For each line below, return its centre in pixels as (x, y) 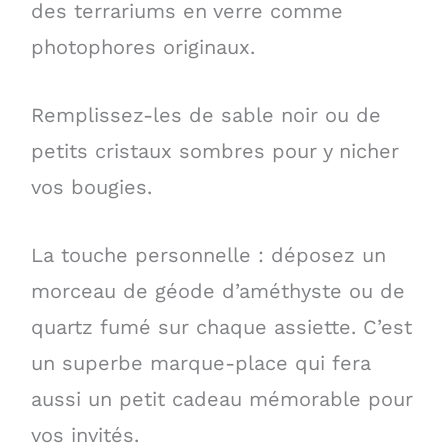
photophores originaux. (142, 47)
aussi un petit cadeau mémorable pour (221, 399)
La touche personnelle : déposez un (208, 255)
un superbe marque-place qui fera (200, 363)
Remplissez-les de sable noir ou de (205, 115)
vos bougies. (91, 187)
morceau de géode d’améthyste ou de (217, 291)
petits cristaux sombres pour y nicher (214, 151)
